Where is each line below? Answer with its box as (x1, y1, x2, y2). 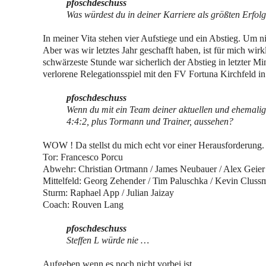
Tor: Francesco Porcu (43, 152, 123, 162)
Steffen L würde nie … (66, 235, 151, 245)
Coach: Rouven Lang (43, 199, 126, 210)
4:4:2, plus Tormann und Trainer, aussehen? (66, 116, 233, 126)
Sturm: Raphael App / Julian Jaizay (43, 188, 174, 198)
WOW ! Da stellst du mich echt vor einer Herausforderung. (43, 140, 264, 150)
